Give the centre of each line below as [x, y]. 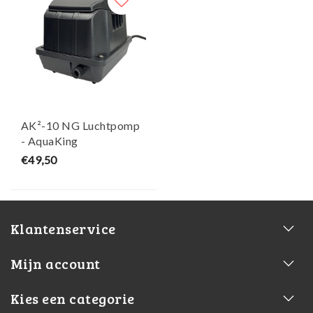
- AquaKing [50, 141]
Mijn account [56, 264]
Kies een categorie [73, 299]
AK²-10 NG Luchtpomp [81, 126]
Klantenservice [63, 229]
